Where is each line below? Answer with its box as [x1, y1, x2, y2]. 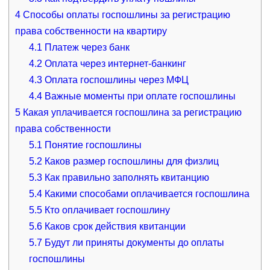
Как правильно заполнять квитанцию [42, 172, 210, 183]
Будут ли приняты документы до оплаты [42, 237, 225, 248]
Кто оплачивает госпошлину [42, 204, 171, 215]
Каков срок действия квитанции [42, 221, 186, 231]
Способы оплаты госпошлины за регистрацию [20, 9, 230, 20]
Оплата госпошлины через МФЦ [42, 74, 189, 85]
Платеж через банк [42, 42, 130, 52]
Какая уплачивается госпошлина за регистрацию [20, 107, 242, 118]
